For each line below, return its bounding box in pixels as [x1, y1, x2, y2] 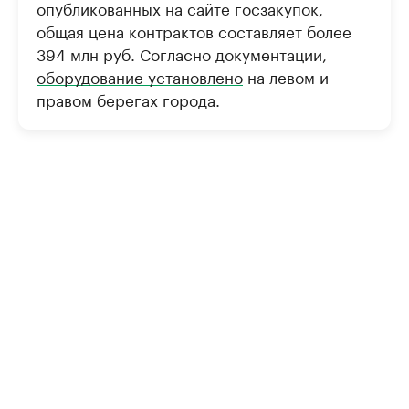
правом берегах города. [37, 87, 220, 110]
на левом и [243, 64, 329, 88]
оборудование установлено [37, 64, 243, 88]
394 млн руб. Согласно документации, [37, 41, 327, 65]
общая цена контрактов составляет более [37, 18, 351, 42]
